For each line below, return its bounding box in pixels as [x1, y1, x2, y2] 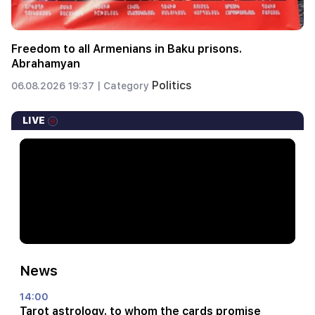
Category [103, 79, 152, 91]
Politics [152, 78, 192, 92]
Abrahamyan [11, 56, 80, 70]
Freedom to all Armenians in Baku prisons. [11, 41, 242, 56]
